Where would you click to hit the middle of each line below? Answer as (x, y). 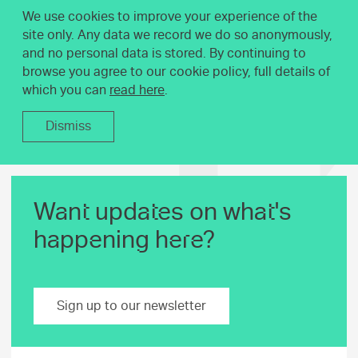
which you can (66, 90)
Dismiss (68, 126)
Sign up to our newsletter (131, 306)
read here (137, 90)
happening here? (124, 240)
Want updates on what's (163, 212)
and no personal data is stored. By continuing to (164, 54)
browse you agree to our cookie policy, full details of (176, 72)
